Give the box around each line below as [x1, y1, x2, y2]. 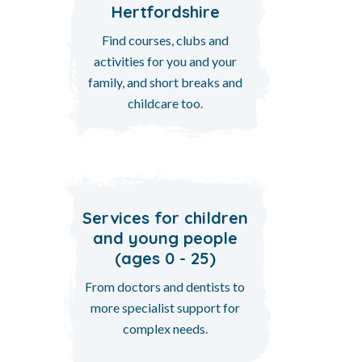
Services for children [82, 207, 248, 228]
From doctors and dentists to [85, 278, 245, 294]
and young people [92, 227, 238, 248]
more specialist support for [90, 299, 240, 315]
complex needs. [122, 320, 208, 336]
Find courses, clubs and [101, 32, 229, 48]
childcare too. [127, 95, 203, 111]
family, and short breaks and [87, 74, 242, 90]
